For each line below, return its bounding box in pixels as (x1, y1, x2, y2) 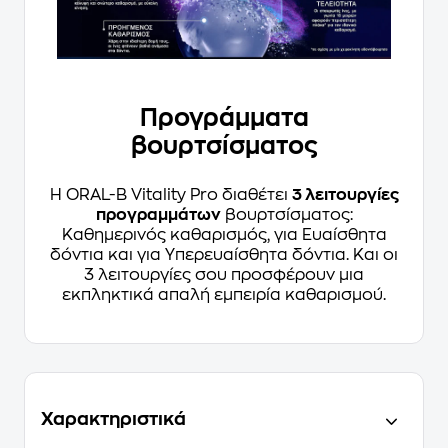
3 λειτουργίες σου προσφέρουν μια (84, 267, 364, 284)
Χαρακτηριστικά (41, 410, 186, 429)
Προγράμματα (139, 106, 309, 131)
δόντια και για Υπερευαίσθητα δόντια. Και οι (50, 247, 398, 264)
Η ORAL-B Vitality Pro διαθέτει (49, 187, 292, 204)
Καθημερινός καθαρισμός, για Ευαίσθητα (61, 227, 387, 244)
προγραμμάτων (95, 207, 221, 224)
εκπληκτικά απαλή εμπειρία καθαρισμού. (62, 287, 386, 304)
